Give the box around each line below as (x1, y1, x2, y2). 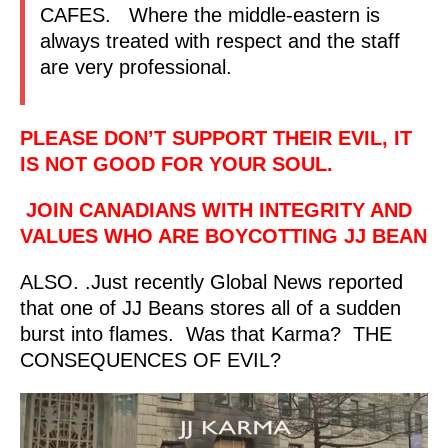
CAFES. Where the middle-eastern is (40, 4, 380, 27)
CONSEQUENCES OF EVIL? (20, 349, 281, 372)
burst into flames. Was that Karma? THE (20, 323, 392, 346)
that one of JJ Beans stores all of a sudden (20, 297, 401, 320)
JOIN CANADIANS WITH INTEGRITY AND (20, 199, 412, 222)
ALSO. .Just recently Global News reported (20, 271, 403, 294)
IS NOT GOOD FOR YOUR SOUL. (20, 153, 333, 176)
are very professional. (40, 56, 232, 79)
